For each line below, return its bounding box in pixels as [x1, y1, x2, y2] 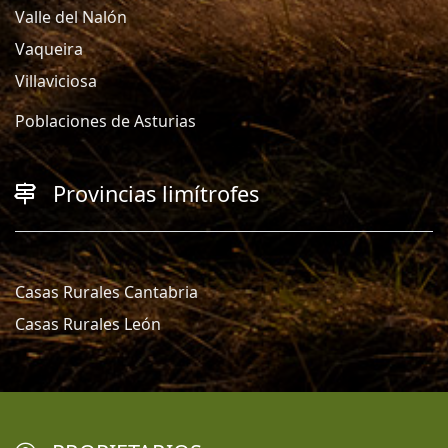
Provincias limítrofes [53, 178, 259, 208]
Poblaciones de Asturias [15, 109, 196, 132]
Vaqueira [15, 37, 83, 60]
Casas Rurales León [15, 312, 161, 335]
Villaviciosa [15, 69, 97, 92]
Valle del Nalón [15, 5, 127, 28]
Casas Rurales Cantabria [15, 280, 198, 303]
